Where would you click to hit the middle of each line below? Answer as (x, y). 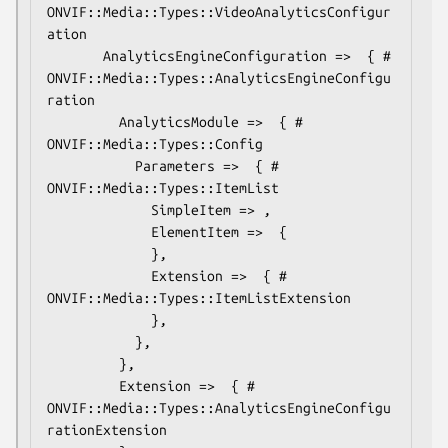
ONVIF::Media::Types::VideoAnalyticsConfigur (219, 11)
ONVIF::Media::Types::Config (155, 143)
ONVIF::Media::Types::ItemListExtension (199, 297)
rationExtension (107, 429)
